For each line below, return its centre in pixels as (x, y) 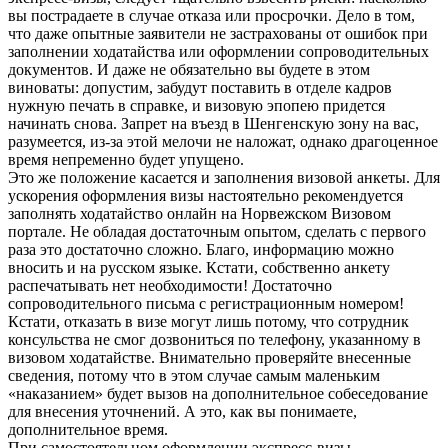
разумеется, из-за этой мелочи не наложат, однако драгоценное (223, 142)
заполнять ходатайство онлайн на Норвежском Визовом (199, 214)
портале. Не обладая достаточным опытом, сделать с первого (217, 232)
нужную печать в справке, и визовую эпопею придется (196, 106)
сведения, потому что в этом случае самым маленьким (194, 376)
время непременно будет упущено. (126, 160)
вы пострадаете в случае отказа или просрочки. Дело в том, (211, 16)
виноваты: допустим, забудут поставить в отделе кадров (200, 88)
